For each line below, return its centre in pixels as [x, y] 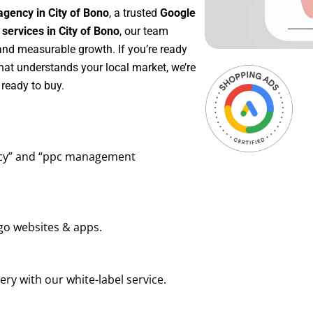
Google [178, 13]
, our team [144, 31]
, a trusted [134, 13]
